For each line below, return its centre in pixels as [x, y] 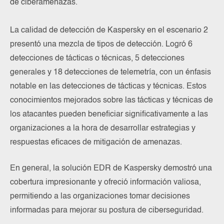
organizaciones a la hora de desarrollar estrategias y [103, 128]
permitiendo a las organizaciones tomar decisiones [100, 196]
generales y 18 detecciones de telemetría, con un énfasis [110, 72]
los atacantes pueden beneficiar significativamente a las [109, 114]
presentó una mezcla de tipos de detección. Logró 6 [101, 44]
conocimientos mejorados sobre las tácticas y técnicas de [111, 100]
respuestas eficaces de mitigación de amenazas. [96, 142]
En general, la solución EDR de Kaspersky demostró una [111, 168]
